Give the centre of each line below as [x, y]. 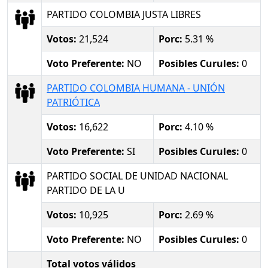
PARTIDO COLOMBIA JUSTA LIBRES [124, 14]
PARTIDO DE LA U [86, 190]
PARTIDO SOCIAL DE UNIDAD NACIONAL [137, 176]
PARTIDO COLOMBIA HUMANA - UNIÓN [136, 88]
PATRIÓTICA [73, 102]
